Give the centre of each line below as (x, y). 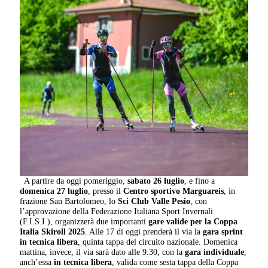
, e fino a (200, 181)
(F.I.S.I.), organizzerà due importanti (84, 222)
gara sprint (222, 232)
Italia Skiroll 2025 (53, 232)
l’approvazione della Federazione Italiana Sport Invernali (117, 211)
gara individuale (215, 252)
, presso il (106, 191)
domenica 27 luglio (54, 191)
